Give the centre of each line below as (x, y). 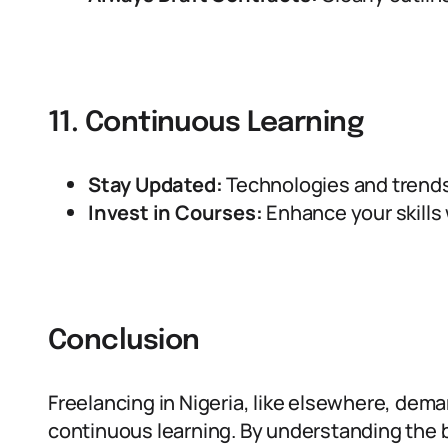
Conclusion (124, 341)
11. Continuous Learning (206, 123)
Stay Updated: (155, 184)
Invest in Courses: (175, 212)
